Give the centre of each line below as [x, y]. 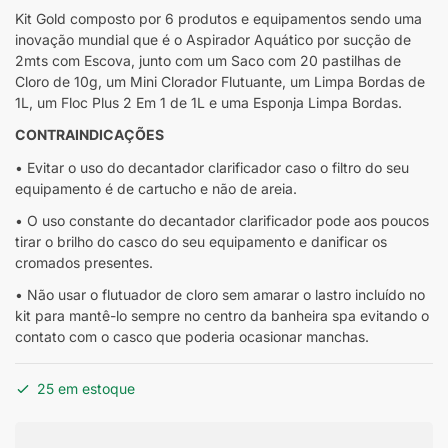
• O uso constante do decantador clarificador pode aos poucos [222, 220]
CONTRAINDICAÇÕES [89, 135]
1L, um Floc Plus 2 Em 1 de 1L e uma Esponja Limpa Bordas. [208, 103]
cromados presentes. [84, 262]
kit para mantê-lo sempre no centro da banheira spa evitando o [222, 315]
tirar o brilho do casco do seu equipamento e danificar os [201, 241]
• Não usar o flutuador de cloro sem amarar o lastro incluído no [220, 294]
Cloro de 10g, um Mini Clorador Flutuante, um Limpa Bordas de [220, 82]
